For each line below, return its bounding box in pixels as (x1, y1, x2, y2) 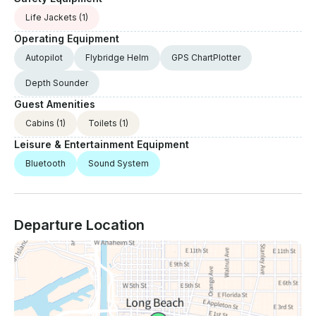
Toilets (88, 118, 117, 129)
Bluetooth (25, 158, 66, 169)
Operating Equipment (14, 32, 119, 45)
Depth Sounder (25, 78, 88, 89)
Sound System (88, 158, 149, 169)
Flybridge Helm (85, 52, 149, 63)
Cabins (25, 118, 54, 129)
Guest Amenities (14, 98, 95, 111)
